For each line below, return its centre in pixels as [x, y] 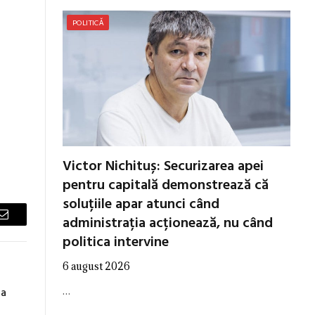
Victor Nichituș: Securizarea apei [163, 166]
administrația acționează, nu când [168, 223]
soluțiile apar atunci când [141, 204]
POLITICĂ [88, 22]
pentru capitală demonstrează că [166, 185]
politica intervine [116, 242]
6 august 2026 [96, 266]
